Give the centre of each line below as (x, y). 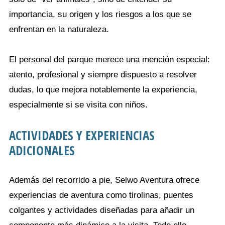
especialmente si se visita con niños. (78, 105)
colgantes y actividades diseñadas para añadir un (102, 210)
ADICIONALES (42, 150)
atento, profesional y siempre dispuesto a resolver (103, 75)
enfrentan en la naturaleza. (59, 29)
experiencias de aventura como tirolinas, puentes (101, 195)
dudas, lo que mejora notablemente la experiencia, (103, 90)
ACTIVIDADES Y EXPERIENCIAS (82, 135)
